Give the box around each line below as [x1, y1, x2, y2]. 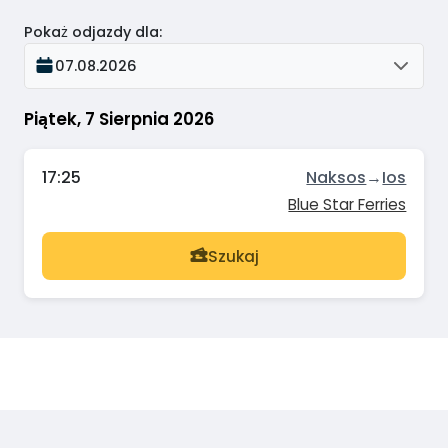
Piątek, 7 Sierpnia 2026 [24, 106, 214, 131]
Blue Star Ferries [288, 194, 407, 216]
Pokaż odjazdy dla [24, 21, 159, 42]
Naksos [306, 166, 367, 190]
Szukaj [207, 245, 259, 267]
